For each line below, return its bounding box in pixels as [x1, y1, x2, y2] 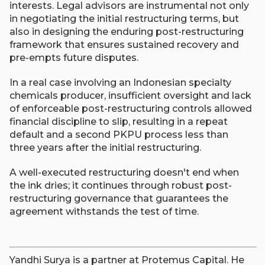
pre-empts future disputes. [9, 52, 138, 63]
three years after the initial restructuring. [9, 142, 201, 153]
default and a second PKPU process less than [9, 129, 228, 140]
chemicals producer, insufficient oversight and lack [9, 90, 251, 101]
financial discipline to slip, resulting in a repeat [9, 116, 228, 127]
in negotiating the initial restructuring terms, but [9, 13, 239, 24]
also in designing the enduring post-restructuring [9, 26, 244, 37]
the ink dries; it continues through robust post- [9, 180, 232, 191]
